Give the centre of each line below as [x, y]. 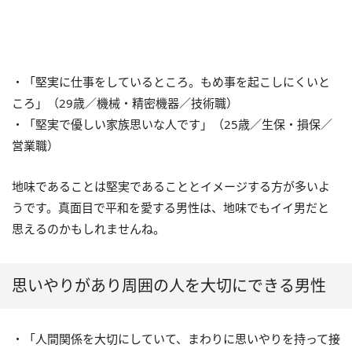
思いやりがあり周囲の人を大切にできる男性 [169, 286]
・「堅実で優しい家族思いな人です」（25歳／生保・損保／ [172, 125]
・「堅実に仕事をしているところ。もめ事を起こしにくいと [171, 82]
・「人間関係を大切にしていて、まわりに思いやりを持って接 [176, 339]
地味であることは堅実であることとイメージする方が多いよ [171, 187]
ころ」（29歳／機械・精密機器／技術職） [125, 103]
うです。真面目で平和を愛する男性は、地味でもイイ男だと [170, 208]
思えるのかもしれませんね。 [88, 229]
